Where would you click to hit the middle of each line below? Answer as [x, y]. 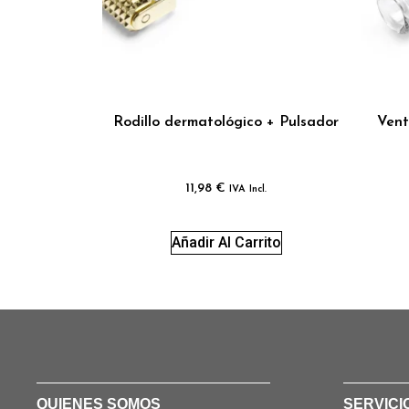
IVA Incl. [248, 189]
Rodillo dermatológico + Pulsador [226, 122]
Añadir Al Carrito [226, 243]
